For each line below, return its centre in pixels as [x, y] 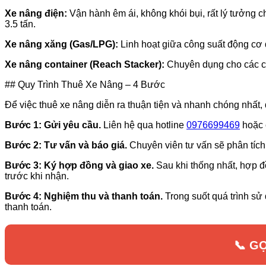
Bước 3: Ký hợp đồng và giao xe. [79, 165]
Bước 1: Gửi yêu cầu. [53, 125]
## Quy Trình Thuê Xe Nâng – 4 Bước [85, 84]
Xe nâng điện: [36, 13]
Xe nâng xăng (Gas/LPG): [61, 44]
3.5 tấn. [20, 24]
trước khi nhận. [37, 176]
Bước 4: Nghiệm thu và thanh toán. [84, 196]
